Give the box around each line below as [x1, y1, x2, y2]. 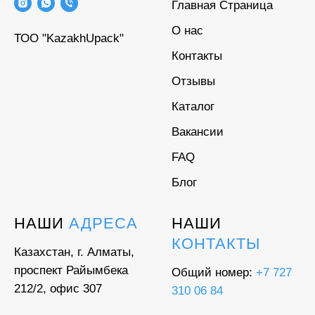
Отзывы [172, 75, 215, 89]
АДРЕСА [69, 214, 138, 233]
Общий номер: [172, 266, 256, 280]
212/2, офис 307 [14, 282, 102, 296]
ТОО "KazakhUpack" [14, 31, 124, 45]
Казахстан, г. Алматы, [14, 245, 134, 259]
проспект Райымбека [14, 264, 128, 278]
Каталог [172, 100, 214, 114]
